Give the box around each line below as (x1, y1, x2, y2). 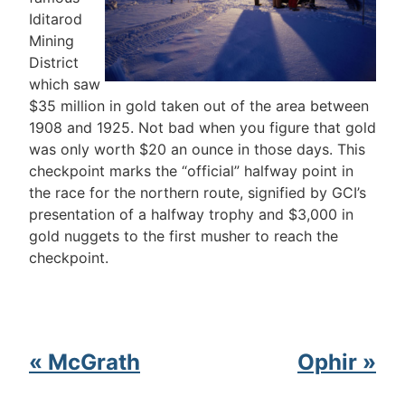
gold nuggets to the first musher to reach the (29, 226, 338, 245)
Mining (29, 31, 74, 50)
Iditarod (29, 9, 82, 28)
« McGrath (29, 349, 140, 376)
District (29, 52, 79, 71)
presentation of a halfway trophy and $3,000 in (29, 204, 353, 223)
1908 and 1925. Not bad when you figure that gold (29, 118, 376, 137)
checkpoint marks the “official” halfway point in (29, 161, 353, 180)
